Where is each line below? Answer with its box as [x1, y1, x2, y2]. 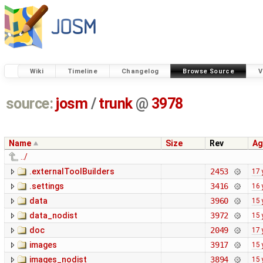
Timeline [67, 67, 97, 75]
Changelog [121, 67, 159, 75]
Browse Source [183, 67, 235, 75]
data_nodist [29, 211, 77, 221]
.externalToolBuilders [29, 167, 114, 177]
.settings [29, 181, 64, 191]
